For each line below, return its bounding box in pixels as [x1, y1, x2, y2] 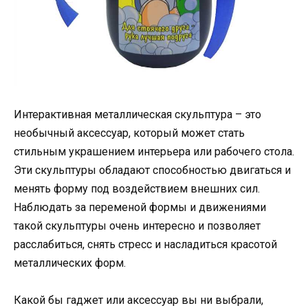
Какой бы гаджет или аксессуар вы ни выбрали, [14, 293, 263, 307]
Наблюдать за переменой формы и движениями [14, 200, 266, 214]
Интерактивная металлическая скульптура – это [14, 107, 261, 121]
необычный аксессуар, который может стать [14, 126, 245, 140]
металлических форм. [14, 256, 126, 269]
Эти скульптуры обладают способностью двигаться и [14, 163, 291, 177]
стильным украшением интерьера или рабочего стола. [14, 144, 294, 158]
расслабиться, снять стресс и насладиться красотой [14, 237, 277, 251]
